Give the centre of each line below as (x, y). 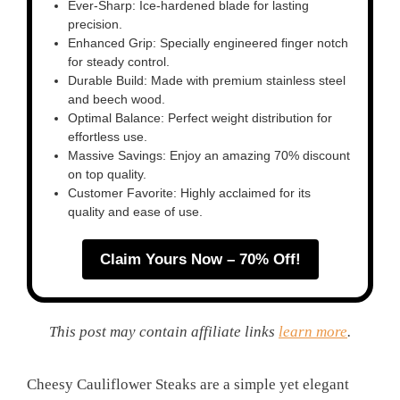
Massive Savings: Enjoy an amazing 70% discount (209, 156)
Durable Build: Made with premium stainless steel (207, 81)
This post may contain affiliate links (164, 332)
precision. (95, 25)
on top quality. (107, 175)
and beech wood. (117, 100)
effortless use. (108, 137)
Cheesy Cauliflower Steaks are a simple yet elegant (188, 385)
